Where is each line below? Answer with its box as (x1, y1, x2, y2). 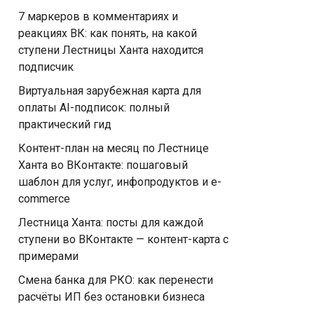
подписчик (18, 60, 74, 74)
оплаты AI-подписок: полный (18, 101, 170, 114)
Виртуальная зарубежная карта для (18, 84, 201, 97)
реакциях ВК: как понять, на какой (18, 27, 197, 40)
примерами (18, 250, 78, 263)
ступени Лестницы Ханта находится (18, 43, 203, 57)
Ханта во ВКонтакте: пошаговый (18, 158, 188, 172)
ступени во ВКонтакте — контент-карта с (18, 233, 228, 246)
